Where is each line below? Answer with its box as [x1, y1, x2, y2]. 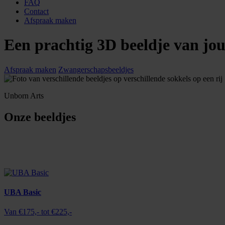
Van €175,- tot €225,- [4, 207, 72, 216]
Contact [24, 7, 49, 16]
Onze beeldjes [4, 110, 76, 124]
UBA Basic [4, 187, 41, 196]
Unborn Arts [4, 91, 44, 100]
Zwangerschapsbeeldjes [58, 65, 134, 74]
